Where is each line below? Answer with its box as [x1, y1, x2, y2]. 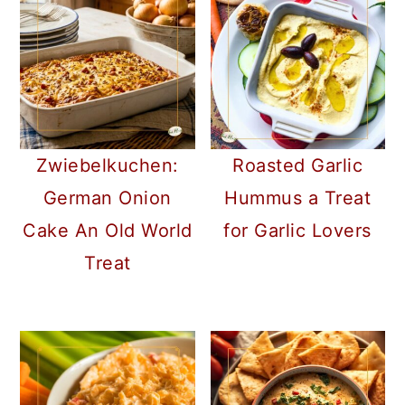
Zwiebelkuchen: [35, 154, 179, 176]
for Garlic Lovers [223, 219, 372, 241]
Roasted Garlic [232, 154, 363, 176]
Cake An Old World [23, 219, 193, 241]
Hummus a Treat [224, 186, 372, 209]
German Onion [42, 186, 172, 209]
